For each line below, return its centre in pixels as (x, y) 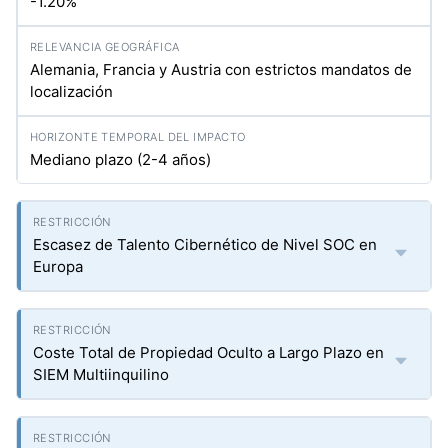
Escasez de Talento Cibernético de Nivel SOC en (205, 244)
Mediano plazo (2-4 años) (120, 159)
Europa (58, 266)
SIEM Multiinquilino (101, 374)
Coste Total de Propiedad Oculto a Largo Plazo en (208, 352)
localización (71, 91)
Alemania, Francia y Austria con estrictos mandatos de (221, 69)
